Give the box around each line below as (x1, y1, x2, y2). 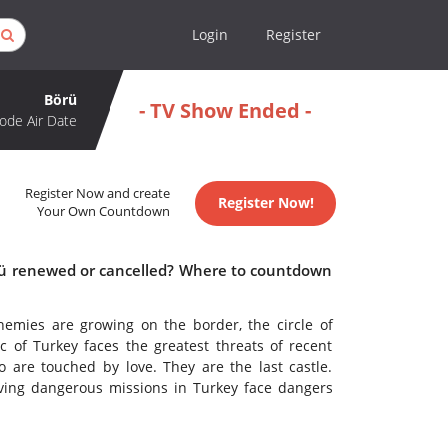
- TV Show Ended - (138, 96, 311, 124)
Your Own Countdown (37, 203, 171, 221)
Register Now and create (25, 185, 171, 203)
